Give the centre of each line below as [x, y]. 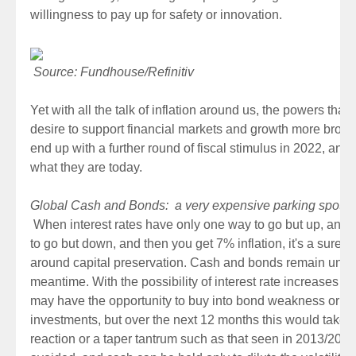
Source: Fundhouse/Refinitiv [114, 72]
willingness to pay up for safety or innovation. [156, 15]
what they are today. [86, 167]
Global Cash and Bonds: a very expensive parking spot [186, 205]
